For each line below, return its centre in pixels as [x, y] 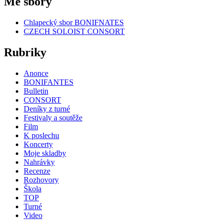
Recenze [37, 171]
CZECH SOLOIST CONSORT [74, 31]
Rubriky [25, 52]
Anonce [36, 73]
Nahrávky [39, 162]
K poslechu [41, 135]
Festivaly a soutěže [53, 117]
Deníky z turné [47, 109]
